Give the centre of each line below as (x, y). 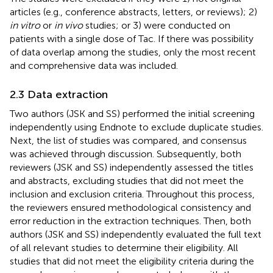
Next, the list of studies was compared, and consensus (128, 140)
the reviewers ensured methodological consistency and (130, 207)
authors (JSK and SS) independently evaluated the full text (136, 234)
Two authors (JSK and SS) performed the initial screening (132, 113)
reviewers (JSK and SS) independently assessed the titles (132, 167)
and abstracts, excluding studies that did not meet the (127, 180)
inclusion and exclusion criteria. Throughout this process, (132, 194)
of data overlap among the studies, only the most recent (133, 52)
